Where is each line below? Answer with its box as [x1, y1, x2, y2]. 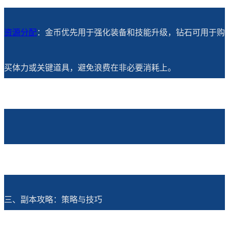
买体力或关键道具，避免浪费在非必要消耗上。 [4, 63, 176, 73]
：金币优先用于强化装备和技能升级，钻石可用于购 [37, 28, 225, 37]
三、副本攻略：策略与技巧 [4, 195, 102, 204]
